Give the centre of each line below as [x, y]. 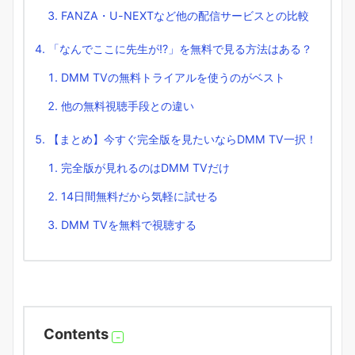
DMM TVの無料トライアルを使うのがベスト [173, 78]
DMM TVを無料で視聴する [129, 225]
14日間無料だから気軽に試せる [139, 197]
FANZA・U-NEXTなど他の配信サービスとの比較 [185, 16]
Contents [76, 334]
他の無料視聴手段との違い [128, 106]
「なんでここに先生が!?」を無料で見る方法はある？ [180, 49]
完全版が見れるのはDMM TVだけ [145, 168]
